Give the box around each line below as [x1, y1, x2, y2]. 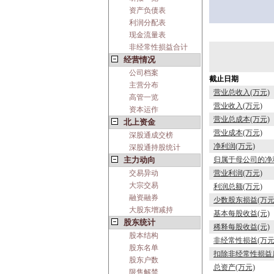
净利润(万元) [213, 142, 255, 150]
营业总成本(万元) [213, 115, 270, 124]
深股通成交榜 [129, 131, 173, 139]
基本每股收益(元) [213, 209, 270, 218]
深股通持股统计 [129, 143, 180, 152]
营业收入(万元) [213, 102, 262, 110]
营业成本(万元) [213, 128, 262, 137]
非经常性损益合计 [129, 43, 188, 51]
